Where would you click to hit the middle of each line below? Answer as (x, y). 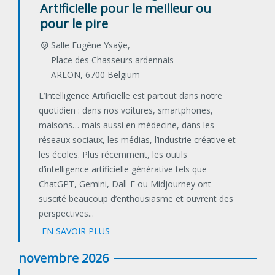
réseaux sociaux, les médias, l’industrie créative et (137, 140)
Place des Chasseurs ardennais (112, 60)
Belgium (123, 75)
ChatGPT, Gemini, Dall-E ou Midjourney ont (125, 184)
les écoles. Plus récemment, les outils (113, 155)
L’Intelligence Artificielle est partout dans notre (130, 96)
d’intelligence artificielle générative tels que (123, 169)
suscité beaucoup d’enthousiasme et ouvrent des (136, 199)
